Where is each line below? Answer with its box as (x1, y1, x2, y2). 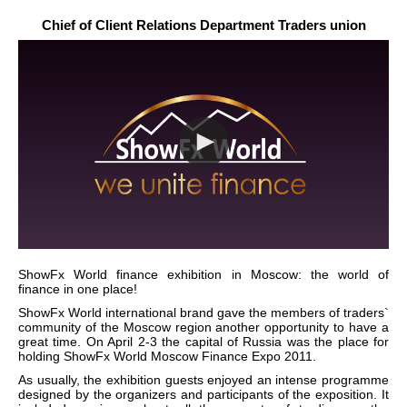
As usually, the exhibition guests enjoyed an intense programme (18, 372, 389, 387)
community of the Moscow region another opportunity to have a (18, 319, 389, 334)
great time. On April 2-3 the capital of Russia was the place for (18, 333, 389, 349)
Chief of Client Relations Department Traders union (41, 17, 366, 33)
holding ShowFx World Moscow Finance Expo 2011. (18, 348, 316, 363)
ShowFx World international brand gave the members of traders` (18, 304, 389, 320)
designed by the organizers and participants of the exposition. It (18, 386, 389, 402)
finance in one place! (18, 281, 137, 296)
